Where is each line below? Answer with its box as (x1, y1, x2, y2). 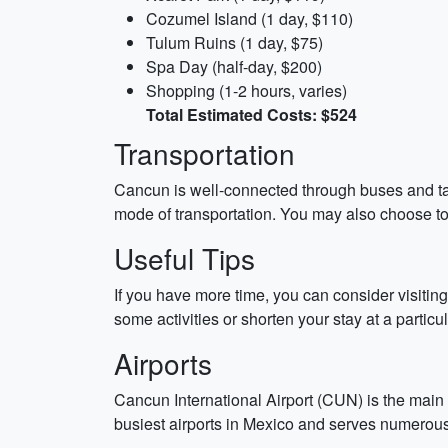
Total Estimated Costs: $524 (146, 103, 357, 126)
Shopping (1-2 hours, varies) (146, 79, 347, 102)
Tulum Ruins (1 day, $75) (146, 31, 323, 54)
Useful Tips (114, 238, 255, 278)
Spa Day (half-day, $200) (146, 55, 322, 78)
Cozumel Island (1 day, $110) (146, 7, 353, 30)
